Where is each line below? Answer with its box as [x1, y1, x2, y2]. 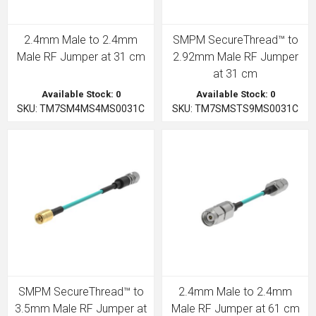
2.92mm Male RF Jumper [172, 50, 298, 63]
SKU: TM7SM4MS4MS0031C [17, 103, 145, 114]
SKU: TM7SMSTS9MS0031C [172, 103, 298, 114]
